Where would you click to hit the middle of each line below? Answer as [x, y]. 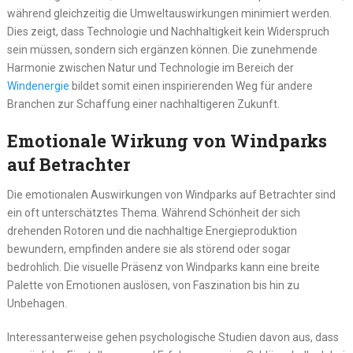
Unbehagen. [37, 304]
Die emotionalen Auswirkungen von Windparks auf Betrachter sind [171, 195]
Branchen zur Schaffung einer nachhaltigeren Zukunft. [143, 104]
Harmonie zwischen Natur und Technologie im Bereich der [150, 68]
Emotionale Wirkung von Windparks [167, 141]
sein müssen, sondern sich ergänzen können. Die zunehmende [162, 50]
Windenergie [38, 86]
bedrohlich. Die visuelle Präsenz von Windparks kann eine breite [163, 268]
